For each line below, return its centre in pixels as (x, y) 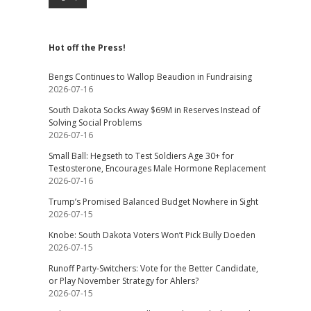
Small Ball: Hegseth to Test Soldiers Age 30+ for (141, 156)
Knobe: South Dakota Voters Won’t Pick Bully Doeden (152, 235)
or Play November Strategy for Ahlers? (123, 281)
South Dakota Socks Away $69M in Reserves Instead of (154, 110)
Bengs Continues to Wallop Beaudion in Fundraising (150, 77)
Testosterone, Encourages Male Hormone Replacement (157, 168)
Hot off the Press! (87, 48)
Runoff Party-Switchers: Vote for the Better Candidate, (153, 268)
